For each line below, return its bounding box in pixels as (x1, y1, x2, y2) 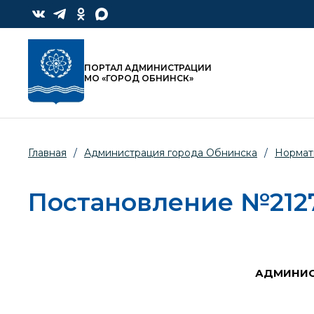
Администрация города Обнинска (84, 146, 257, 160)
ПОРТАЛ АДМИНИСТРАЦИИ (84, 62, 212, 74)
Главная (28, 146, 67, 160)
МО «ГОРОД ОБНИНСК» (84, 73, 193, 84)
